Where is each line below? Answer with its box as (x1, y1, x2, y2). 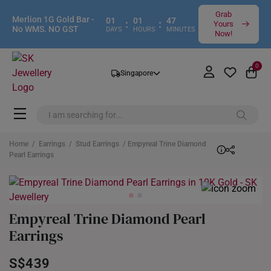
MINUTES (166, 25, 196, 33)
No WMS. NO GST (12, 24, 79, 34)
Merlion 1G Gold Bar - (12, 15, 94, 24)
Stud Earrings (76, 140, 119, 148)
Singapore (120, 69, 153, 77)
